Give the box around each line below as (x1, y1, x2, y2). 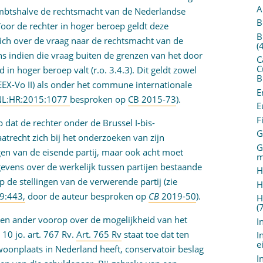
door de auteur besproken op (25, 190, 149, 202)
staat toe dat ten (122, 228, 190, 240)
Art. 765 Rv (76, 228, 122, 240)
